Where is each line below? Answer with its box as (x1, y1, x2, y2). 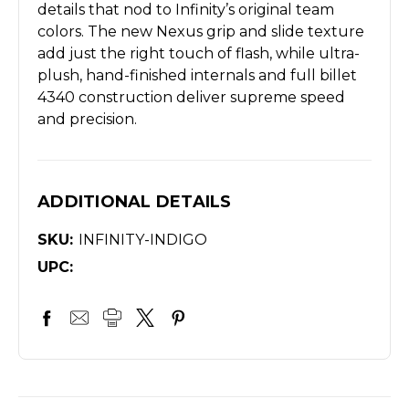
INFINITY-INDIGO (79, 230, 207, 248)
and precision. (37, 110, 137, 128)
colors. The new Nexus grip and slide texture (37, 22, 364, 40)
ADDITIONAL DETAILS (37, 191, 232, 212)
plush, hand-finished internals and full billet (37, 66, 357, 84)
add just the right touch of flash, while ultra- (37, 44, 360, 62)
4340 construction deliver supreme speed (37, 88, 345, 106)
